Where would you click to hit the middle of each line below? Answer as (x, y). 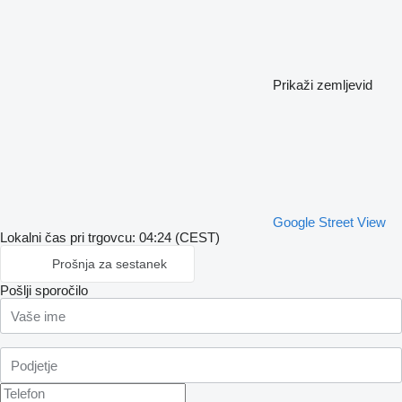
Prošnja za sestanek (109, 264)
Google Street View (329, 222)
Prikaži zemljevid (323, 85)
